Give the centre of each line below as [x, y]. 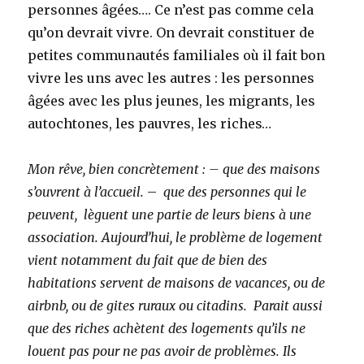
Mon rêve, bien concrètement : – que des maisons [174, 169]
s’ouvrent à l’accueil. [88, 191]
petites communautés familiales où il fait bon [177, 55]
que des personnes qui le [234, 191]
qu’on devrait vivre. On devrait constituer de [171, 32]
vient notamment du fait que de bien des [148, 260]
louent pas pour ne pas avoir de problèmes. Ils [162, 351]
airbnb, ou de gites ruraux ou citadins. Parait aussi [175, 305]
